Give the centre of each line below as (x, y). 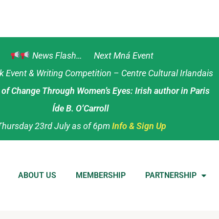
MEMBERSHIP (101, 175)
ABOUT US (37, 175)
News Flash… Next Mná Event (92, 56)
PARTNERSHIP (171, 175)
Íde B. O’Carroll (82, 109)
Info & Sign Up (139, 126)
